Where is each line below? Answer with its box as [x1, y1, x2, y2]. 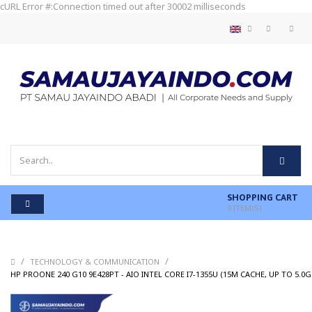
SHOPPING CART [227, 192, 298, 203]
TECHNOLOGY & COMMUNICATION [30, 256, 162, 267]
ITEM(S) [231, 203, 262, 214]
